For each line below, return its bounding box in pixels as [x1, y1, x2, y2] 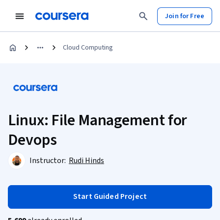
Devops [8, 129, 57, 151]
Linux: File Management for [8, 109, 188, 132]
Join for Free [165, 11, 204, 21]
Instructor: [29, 155, 67, 166]
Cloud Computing [63, 43, 113, 53]
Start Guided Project [73, 191, 147, 202]
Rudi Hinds [69, 155, 104, 166]
